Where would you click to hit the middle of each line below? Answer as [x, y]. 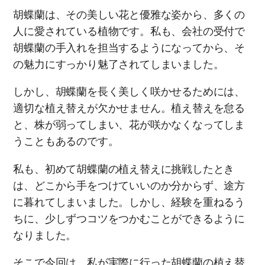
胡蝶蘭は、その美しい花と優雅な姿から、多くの [129, 15]
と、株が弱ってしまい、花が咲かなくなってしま [129, 125]
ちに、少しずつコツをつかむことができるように [129, 219]
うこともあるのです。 [66, 142]
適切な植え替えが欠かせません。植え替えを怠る [129, 109]
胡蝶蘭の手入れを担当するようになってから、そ [129, 48]
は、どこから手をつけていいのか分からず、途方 [129, 186]
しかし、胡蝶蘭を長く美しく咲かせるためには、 [129, 92]
